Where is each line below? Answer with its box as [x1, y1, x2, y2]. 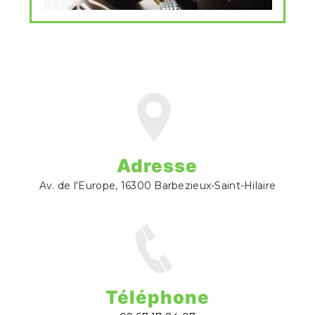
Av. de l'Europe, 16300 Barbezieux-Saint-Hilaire [39, 179, 276, 192]
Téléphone [105, 285, 210, 308]
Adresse [117, 154, 198, 176]
